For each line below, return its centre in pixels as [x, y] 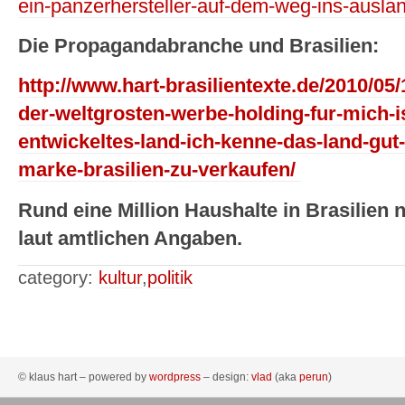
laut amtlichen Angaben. [130, 238]
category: [58, 277]
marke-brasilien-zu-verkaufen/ [157, 170]
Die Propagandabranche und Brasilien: [198, 47]
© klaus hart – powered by [84, 377]
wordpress [175, 377]
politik [170, 277]
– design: [226, 377]
